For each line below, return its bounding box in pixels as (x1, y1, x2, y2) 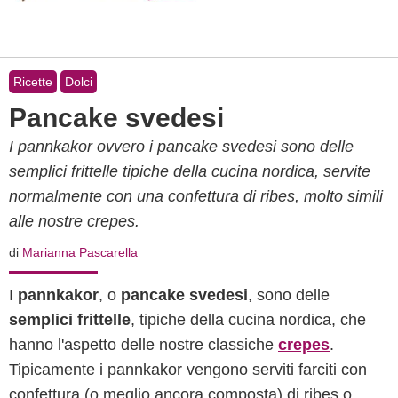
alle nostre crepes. (9, 212, 139, 230)
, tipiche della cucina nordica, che (131, 311, 366, 329)
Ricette (13, 75, 52, 89)
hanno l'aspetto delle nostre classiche (9, 336, 278, 354)
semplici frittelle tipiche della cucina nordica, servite (9, 163, 370, 180)
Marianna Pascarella (22, 245, 138, 259)
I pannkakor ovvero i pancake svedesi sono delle (9, 138, 354, 155)
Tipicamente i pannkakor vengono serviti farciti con (9, 361, 367, 378)
